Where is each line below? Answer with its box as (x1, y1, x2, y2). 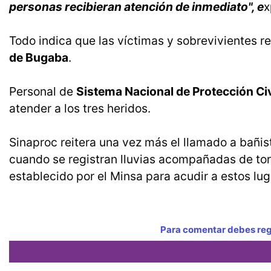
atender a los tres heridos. (9, 101, 151, 116)
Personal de (9, 84, 76, 99)
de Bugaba (9, 50, 68, 65)
